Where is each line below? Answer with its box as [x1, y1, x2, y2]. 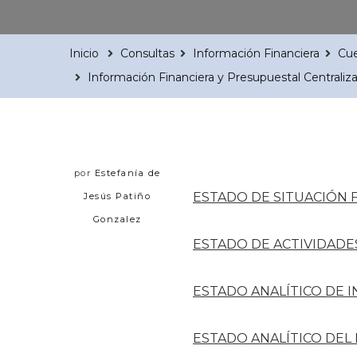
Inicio [69, 45, 99, 61]
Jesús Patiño [84, 190, 151, 202]
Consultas [120, 45, 175, 61]
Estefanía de [94, 167, 161, 178]
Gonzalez [92, 213, 142, 225]
